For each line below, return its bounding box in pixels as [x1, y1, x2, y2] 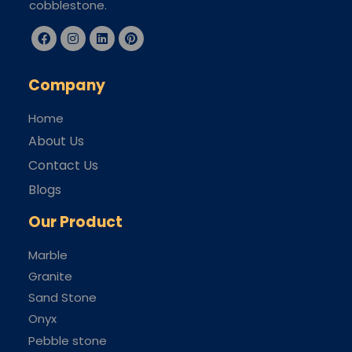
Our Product [28, 211, 123, 233]
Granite [28, 267, 72, 284]
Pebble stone [28, 332, 107, 349]
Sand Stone [28, 289, 97, 306]
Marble [28, 246, 68, 263]
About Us [28, 131, 84, 150]
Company [28, 75, 105, 97]
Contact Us [28, 156, 98, 174]
